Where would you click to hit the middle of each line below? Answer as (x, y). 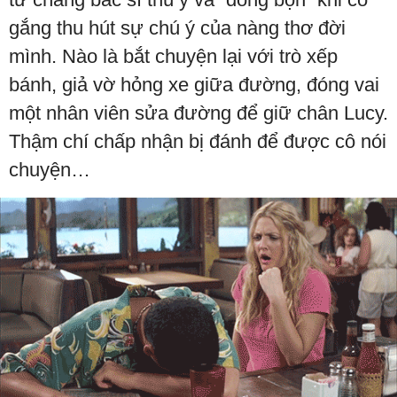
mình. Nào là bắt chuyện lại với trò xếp (173, 56)
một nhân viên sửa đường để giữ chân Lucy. (198, 113)
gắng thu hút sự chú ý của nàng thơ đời (177, 27)
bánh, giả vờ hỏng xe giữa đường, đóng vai (194, 84)
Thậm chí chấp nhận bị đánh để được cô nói (198, 141)
